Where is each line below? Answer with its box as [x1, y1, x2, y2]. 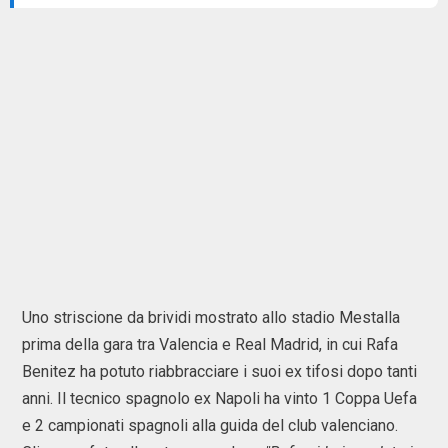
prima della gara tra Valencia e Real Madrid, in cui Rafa [22, 335, 398, 354]
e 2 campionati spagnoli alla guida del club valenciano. [22, 416, 398, 435]
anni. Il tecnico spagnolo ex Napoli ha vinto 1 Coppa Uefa [22, 389, 417, 408]
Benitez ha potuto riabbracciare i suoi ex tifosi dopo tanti [22, 362, 417, 381]
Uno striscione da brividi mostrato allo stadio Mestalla [22, 308, 400, 327]
